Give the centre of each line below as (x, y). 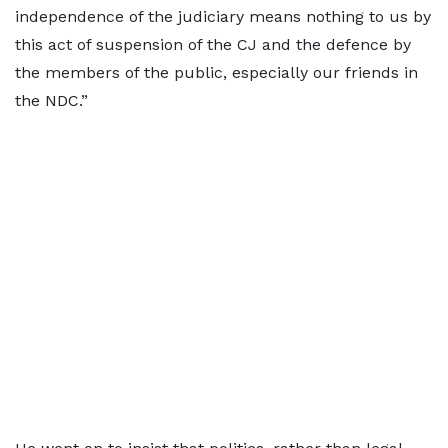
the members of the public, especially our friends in (216, 72)
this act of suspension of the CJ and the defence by (213, 44)
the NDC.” (51, 100)
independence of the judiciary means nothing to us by (223, 16)
